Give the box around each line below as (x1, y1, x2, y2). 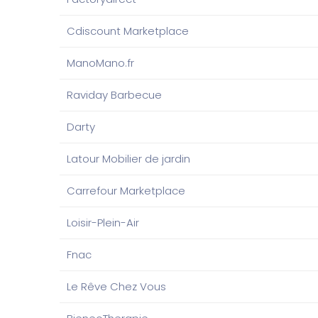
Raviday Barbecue (67, 87, 162, 102)
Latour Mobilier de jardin (67, 151, 190, 166)
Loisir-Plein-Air (67, 215, 139, 230)
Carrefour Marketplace (67, 183, 185, 198)
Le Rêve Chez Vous (67, 279, 166, 294)
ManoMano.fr (67, 55, 134, 70)
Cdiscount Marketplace (67, 23, 189, 38)
